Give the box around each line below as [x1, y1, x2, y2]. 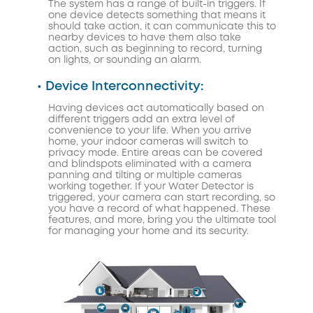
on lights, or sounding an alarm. [48, 56, 201, 65]
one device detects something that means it [48, 11, 265, 20]
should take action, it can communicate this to [48, 22, 276, 31]
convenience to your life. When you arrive [48, 126, 252, 136]
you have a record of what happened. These [48, 205, 270, 214]
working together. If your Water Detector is [48, 182, 254, 191]
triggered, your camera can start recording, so [48, 194, 275, 203]
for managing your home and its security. [48, 227, 249, 236]
